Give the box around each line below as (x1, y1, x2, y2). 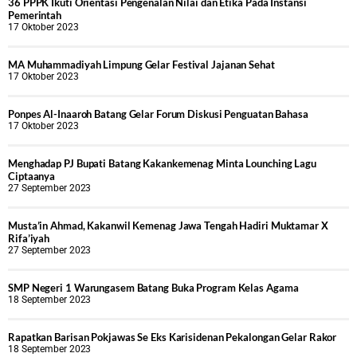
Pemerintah (8, 8, 62, 22)
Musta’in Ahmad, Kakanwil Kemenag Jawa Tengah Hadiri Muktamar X (8, 218, 328, 232)
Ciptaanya (8, 169, 56, 182)
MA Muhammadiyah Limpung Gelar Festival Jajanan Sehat (8, 57, 275, 71)
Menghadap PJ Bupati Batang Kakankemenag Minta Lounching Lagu (8, 156, 316, 170)
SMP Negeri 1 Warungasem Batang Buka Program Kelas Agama (8, 280, 299, 294)
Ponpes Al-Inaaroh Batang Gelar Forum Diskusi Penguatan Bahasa (8, 107, 308, 120)
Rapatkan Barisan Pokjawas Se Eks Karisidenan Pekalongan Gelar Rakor (8, 330, 337, 343)
